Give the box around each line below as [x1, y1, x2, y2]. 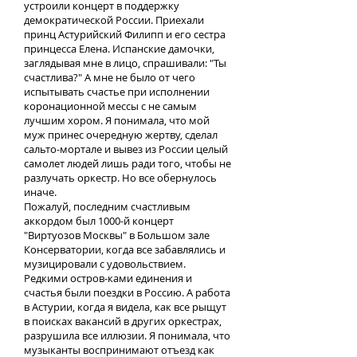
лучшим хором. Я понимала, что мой [24, 113, 210, 127]
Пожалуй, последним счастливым [24, 199, 190, 214]
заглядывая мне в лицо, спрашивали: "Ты [24, 56, 226, 70]
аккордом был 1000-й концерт [24, 214, 174, 228]
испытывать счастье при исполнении [24, 84, 210, 99]
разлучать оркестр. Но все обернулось [24, 171, 217, 185]
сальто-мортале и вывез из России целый [24, 142, 228, 156]
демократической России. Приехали [24, 13, 204, 27]
